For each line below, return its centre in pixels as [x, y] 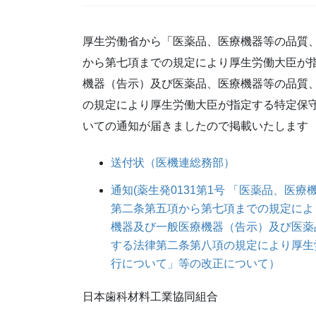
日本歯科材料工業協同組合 [150, 297]
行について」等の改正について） [195, 263]
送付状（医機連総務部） [173, 163]
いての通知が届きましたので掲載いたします [195, 126]
